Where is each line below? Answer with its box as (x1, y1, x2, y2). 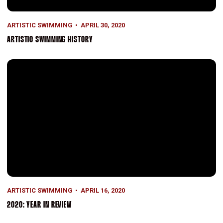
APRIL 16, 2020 (80, 186, 125, 194)
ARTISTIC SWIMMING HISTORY (7, 36, 93, 45)
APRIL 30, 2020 (80, 21, 125, 29)
